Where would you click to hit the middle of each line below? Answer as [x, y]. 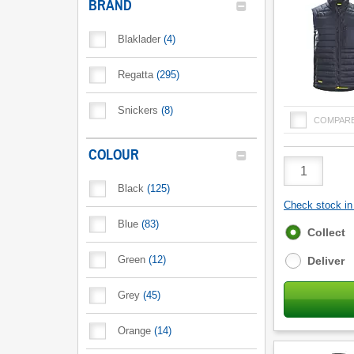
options [305, 245]
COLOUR [114, 155]
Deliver [326, 261]
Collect [326, 232]
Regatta [136, 75]
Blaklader [139, 39]
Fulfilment [312, 231]
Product [305, 163]
